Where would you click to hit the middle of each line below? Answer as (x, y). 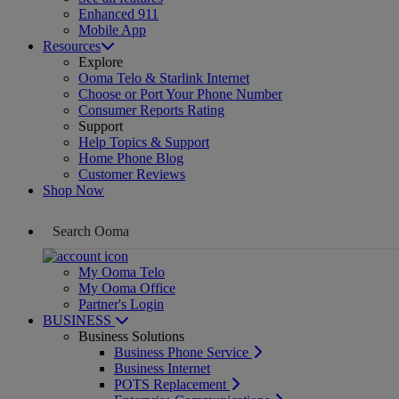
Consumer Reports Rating (151, 110)
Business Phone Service (183, 352)
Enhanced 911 (118, 13)
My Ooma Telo (122, 272)
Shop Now (73, 190)
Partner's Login (121, 304)
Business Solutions (131, 336)
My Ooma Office (127, 288)
